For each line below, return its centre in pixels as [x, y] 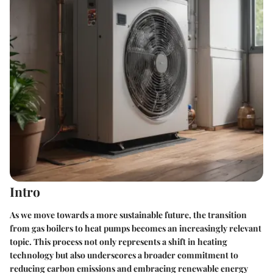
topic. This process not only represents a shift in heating [119, 241]
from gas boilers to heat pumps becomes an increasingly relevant [136, 228]
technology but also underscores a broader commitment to [124, 255]
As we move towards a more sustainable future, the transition [128, 214]
